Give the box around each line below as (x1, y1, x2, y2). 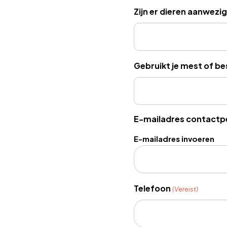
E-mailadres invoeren (133, 134, 214, 144)
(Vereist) (172, 185, 199, 194)
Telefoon (133, 183, 171, 194)
